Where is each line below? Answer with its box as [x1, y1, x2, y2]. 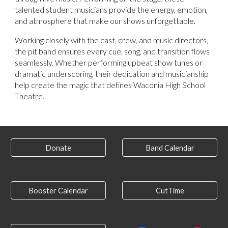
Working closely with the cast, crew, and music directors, [15, 35, 209, 45]
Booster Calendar [28, 186, 88, 195]
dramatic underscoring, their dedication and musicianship [15, 69, 209, 78]
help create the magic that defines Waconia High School [15, 80, 206, 90]
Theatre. [15, 91, 45, 101]
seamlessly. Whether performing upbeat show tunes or [15, 58, 203, 67]
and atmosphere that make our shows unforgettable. [15, 16, 196, 25]
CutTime [155, 186, 184, 195]
